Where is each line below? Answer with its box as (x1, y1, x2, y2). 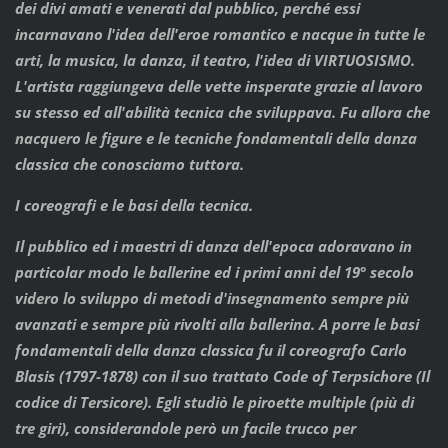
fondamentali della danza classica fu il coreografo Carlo (14, 340, 407, 361)
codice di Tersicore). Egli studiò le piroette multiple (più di (14, 392, 414, 413)
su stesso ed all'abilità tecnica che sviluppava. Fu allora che (14, 102, 430, 123)
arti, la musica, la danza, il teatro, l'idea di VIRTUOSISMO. (14, 50, 415, 71)
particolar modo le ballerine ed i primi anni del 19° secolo (14, 262, 414, 283)
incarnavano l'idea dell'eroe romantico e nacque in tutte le (14, 24, 425, 45)
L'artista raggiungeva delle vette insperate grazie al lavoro (14, 76, 423, 97)
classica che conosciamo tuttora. (14, 154, 244, 175)
